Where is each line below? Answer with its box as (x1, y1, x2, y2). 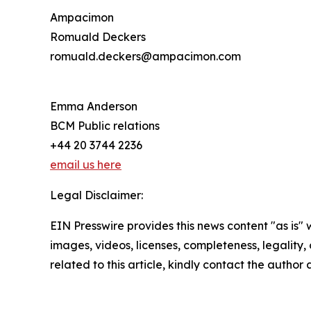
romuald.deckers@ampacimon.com (50, 49, 241, 63)
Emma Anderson (50, 99, 137, 113)
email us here (50, 157, 121, 171)
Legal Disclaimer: (50, 187, 143, 202)
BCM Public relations (50, 118, 160, 133)
